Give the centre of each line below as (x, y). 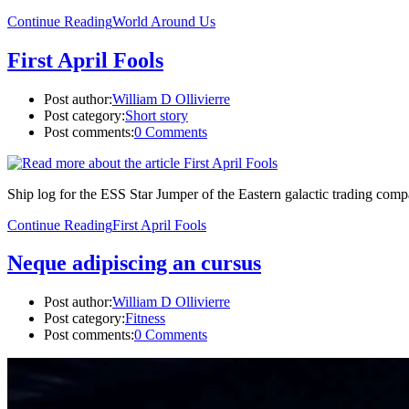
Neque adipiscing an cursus (134, 263)
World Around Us (164, 21)
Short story (157, 115)
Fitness (145, 319)
